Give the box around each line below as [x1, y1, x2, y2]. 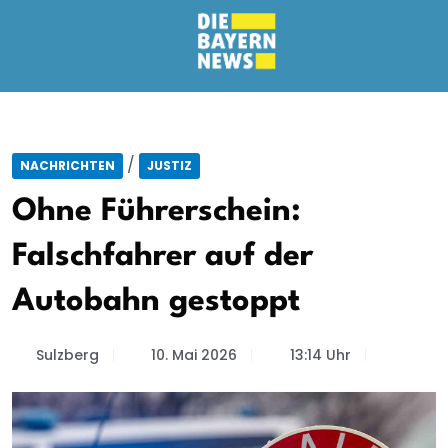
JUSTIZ [147, 157, 192, 174]
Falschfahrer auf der [12, 241, 313, 272]
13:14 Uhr [289, 345, 351, 365]
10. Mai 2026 [151, 345, 237, 365]
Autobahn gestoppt [12, 286, 300, 317]
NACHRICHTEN [20, 157, 115, 174]
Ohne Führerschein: [12, 196, 301, 227]
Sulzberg [35, 345, 99, 365]
